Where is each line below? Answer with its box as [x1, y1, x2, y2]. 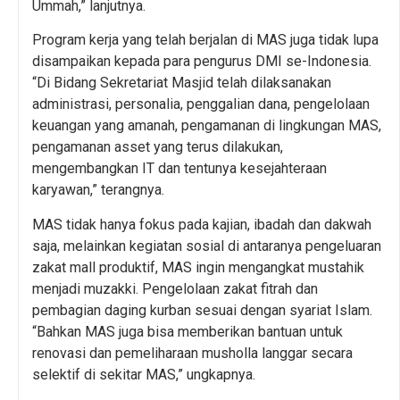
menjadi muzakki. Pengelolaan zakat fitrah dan [32, 279, 318, 297]
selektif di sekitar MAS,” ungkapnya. [32, 365, 255, 383]
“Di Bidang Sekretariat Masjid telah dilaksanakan [32, 74, 331, 92]
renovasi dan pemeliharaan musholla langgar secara [32, 344, 353, 362]
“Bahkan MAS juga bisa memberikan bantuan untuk [32, 322, 343, 340]
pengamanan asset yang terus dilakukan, [32, 138, 283, 156]
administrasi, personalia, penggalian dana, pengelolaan [32, 96, 370, 113]
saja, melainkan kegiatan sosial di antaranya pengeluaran [32, 237, 381, 254]
